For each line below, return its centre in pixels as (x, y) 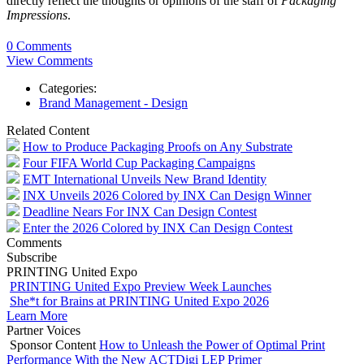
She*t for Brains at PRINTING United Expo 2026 (139, 301)
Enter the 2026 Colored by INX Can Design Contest (158, 227)
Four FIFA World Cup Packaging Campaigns (139, 162)
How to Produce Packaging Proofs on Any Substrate (158, 146)
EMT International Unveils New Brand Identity (145, 179)
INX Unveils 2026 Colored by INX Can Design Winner (167, 195)
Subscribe (32, 257)
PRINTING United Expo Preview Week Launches (141, 286)
